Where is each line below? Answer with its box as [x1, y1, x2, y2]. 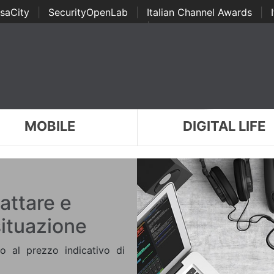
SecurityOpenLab [48, 6, 128, 18]
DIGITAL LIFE [183, 118, 266, 134]
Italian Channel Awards [146, 6, 252, 18]
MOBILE [24, 118, 75, 134]
